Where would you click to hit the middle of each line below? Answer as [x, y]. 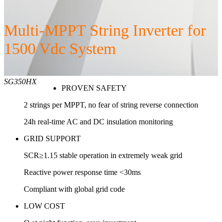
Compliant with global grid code [74, 189]
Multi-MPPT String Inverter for [105, 30]
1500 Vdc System [60, 49]
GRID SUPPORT [52, 139]
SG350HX [20, 82]
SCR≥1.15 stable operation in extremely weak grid [103, 155]
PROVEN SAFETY [94, 88]
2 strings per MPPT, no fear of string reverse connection [111, 105]
